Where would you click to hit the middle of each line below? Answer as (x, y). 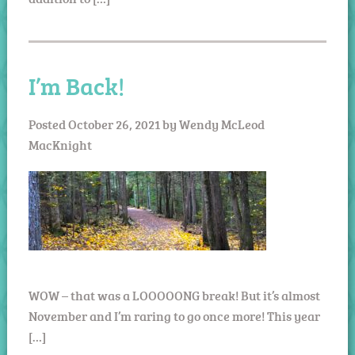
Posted (48, 124)
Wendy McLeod (221, 124)
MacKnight (60, 145)
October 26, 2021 (114, 124)
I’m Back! (76, 86)
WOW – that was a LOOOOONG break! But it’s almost (174, 295)
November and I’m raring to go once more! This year (174, 316)
